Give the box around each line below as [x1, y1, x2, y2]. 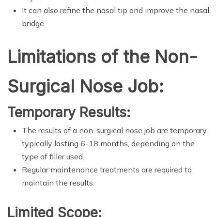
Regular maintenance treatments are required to [22, 165, 192, 175]
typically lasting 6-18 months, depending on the [22, 139, 195, 149]
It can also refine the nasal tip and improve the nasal [22, 5, 209, 15]
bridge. [22, 18, 46, 29]
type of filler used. [22, 152, 84, 162]
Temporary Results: [7, 104, 130, 121]
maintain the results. [22, 178, 94, 188]
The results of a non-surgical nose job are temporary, [22, 125, 208, 136]
